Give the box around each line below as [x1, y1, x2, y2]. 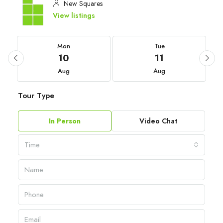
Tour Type [18, 90, 54, 101]
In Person [49, 115, 81, 126]
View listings [53, 10, 95, 20]
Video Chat [139, 115, 177, 126]
